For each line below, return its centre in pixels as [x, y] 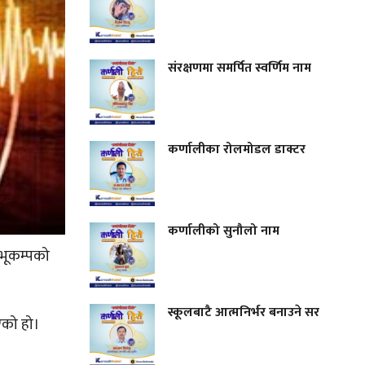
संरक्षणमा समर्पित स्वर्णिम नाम [240, 68]
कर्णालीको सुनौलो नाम [226, 231]
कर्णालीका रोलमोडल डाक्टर [239, 149]
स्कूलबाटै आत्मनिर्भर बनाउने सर [244, 312]
